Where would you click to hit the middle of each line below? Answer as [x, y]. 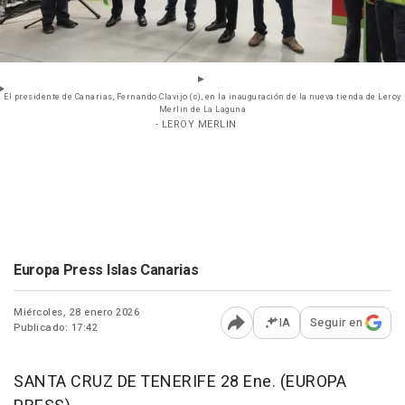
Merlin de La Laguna [202, 110]
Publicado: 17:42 [56, 328]
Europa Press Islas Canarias [106, 271]
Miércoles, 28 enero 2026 [76, 313]
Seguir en [336, 323]
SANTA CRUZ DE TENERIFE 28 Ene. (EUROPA [180, 382]
